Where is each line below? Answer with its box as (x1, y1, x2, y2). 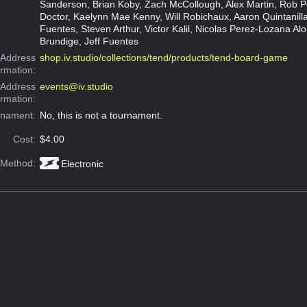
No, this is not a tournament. (39, 109, 162, 121)
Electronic (60, 158, 103, 169)
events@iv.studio (39, 80, 113, 92)
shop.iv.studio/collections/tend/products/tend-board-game (39, 51, 288, 63)
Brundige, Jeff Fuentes (39, 35, 138, 47)
